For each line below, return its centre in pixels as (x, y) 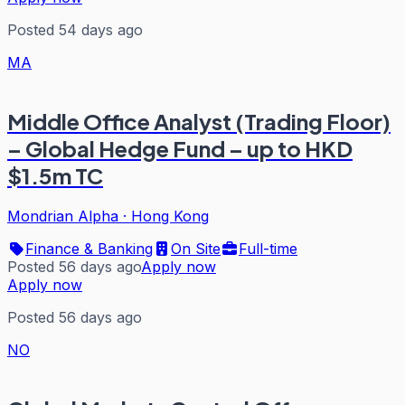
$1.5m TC (55, 175)
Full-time (268, 248)
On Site (196, 248)
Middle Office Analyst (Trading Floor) (199, 121)
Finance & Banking (89, 248)
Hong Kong (170, 216)
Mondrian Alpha (63, 216)
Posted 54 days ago (75, 29)
